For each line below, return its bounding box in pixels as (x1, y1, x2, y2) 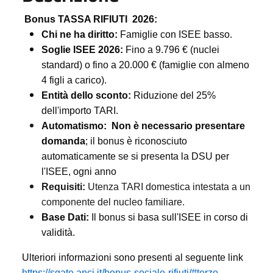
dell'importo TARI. (41, 105, 118, 116)
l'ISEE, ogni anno (41, 166, 119, 177)
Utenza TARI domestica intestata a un (85, 181, 250, 192)
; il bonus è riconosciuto (85, 135, 187, 146)
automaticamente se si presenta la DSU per (41, 151, 229, 161)
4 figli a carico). (41, 74, 107, 85)
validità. (41, 227, 77, 238)
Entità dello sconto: (41, 90, 131, 101)
